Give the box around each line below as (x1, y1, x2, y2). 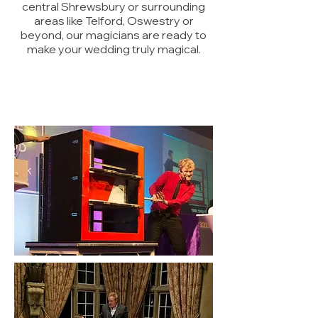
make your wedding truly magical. (26, 42, 201, 56)
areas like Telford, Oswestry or (33, 13, 194, 28)
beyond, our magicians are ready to (21, 28, 207, 42)
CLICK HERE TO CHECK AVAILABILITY (23, 58, 204, 68)
